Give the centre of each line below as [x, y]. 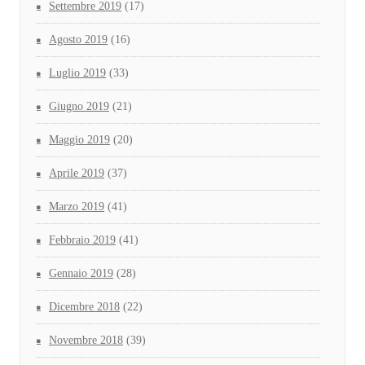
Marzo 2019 [77, 207]
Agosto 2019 [78, 40]
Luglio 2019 [77, 73]
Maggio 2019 [79, 140]
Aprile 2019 [77, 174]
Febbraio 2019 [82, 240]
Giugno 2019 [79, 107]
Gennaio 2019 [81, 274]
